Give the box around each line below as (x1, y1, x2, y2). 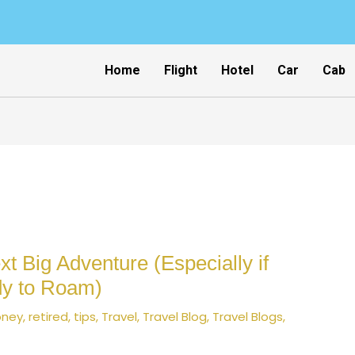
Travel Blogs (212, 308, 284, 326)
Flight (163, 63, 197, 78)
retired (29, 308, 69, 326)
